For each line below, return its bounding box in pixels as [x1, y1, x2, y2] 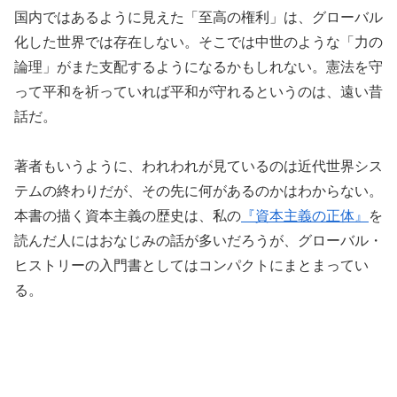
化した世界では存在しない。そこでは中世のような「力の [14, 34, 383, 50]
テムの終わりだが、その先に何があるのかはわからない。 [14, 183, 383, 199]
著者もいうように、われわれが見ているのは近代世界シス [14, 159, 383, 175]
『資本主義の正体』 [241, 208, 369, 224]
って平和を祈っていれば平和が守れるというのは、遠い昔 [14, 83, 383, 99]
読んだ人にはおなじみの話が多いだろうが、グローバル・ [14, 233, 383, 249]
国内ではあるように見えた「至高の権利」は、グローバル [14, 9, 383, 25]
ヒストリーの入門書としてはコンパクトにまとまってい [14, 258, 369, 274]
